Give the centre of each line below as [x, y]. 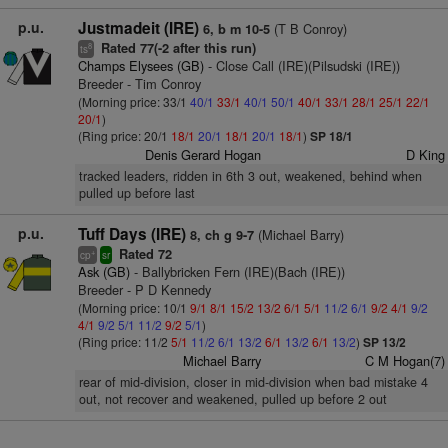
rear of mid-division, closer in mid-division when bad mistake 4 [253, 382]
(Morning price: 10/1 [133, 307]
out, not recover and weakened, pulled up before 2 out [232, 399]
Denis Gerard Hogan [203, 154]
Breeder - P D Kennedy [144, 289]
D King [425, 154]
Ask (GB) [103, 271]
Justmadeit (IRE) [138, 28]
